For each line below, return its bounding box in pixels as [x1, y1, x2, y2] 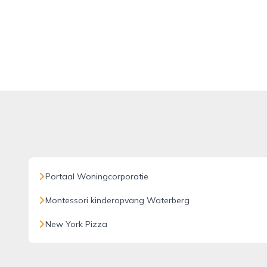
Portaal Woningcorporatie [45, 171, 148, 182]
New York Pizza [45, 219, 107, 229]
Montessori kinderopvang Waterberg [45, 195, 190, 206]
